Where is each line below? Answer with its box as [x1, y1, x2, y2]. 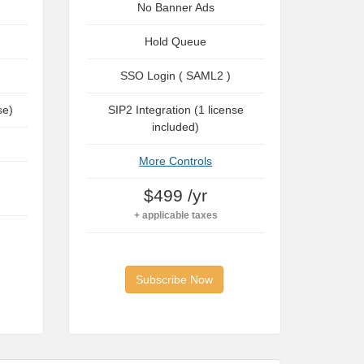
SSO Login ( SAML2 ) [120, 69, 232, 82]
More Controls [139, 154, 213, 167]
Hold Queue [145, 35, 207, 48]
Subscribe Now [136, 273, 214, 286]
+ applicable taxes [133, 210, 218, 221]
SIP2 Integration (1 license [107, 103, 244, 116]
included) [152, 120, 200, 133]
